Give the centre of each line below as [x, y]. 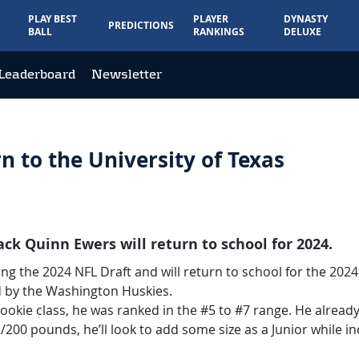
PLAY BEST [53, 19]
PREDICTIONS [141, 25]
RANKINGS [218, 32]
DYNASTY [306, 19]
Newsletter [127, 74]
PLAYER [210, 19]
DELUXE [303, 32]
